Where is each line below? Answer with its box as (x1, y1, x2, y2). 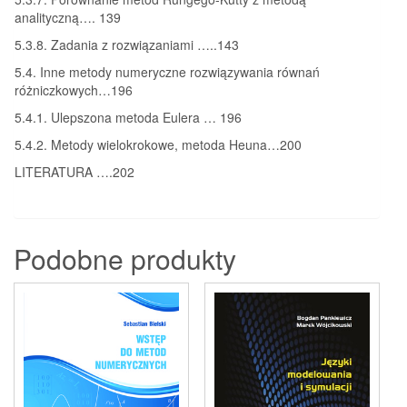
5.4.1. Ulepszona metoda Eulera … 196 (15, 107, 242, 126)
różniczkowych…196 (15, 80, 133, 99)
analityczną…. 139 (15, 7, 121, 26)
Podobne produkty (14, 238, 236, 278)
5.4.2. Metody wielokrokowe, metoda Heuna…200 (15, 134, 302, 154)
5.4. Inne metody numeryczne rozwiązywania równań (15, 62, 320, 81)
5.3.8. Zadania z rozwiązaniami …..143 (15, 35, 239, 54)
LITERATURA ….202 (15, 162, 134, 181)
